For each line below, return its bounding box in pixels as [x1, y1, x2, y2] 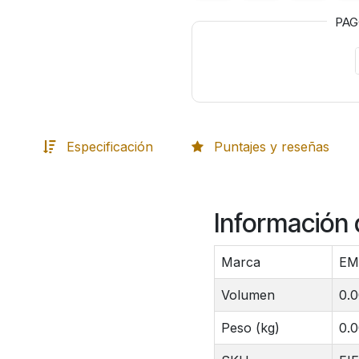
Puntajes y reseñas [213, 138, 329, 155]
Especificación [66, 138, 153, 155]
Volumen [220, 287, 275, 304]
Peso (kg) [220, 320, 280, 337]
